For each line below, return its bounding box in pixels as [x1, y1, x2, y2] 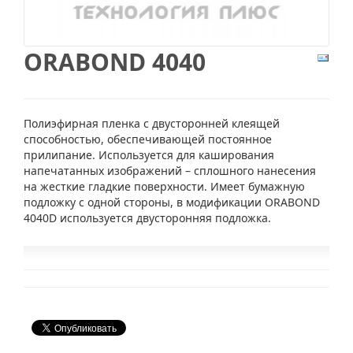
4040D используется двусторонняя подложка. [24, 210, 271, 225]
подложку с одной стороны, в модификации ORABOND [24, 194, 320, 210]
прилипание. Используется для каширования [24, 147, 274, 162]
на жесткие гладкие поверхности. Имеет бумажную [24, 178, 305, 194]
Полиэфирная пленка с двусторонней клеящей [24, 115, 280, 131]
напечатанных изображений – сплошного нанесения [24, 162, 316, 178]
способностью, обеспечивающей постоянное [24, 131, 272, 147]
